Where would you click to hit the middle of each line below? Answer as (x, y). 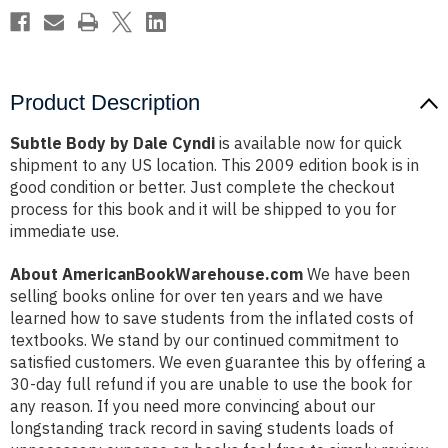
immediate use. (64, 231)
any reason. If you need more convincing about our (192, 406)
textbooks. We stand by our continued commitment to (204, 340)
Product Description (105, 103)
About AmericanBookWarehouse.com (156, 274)
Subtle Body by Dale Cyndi (112, 143)
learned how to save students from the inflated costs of (212, 318)
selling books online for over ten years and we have (196, 296)
